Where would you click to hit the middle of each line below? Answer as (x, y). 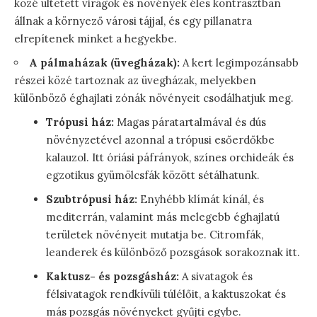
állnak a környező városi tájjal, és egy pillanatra (133, 21)
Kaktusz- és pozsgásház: (113, 277)
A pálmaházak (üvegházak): (104, 63)
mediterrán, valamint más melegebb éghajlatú (163, 217)
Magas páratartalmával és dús (190, 122)
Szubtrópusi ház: (92, 200)
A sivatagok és (216, 277)
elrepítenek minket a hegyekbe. (96, 39)
